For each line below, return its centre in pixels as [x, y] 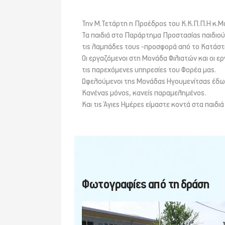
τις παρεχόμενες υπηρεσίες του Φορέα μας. [149, 70]
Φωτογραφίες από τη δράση [145, 185]
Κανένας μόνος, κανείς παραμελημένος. [144, 93]
